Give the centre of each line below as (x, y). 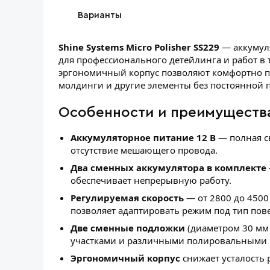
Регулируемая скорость (127, 198)
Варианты (100, 16)
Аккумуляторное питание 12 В (143, 138)
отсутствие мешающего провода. (144, 150)
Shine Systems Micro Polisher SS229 (139, 47)
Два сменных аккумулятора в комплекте (168, 168)
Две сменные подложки (128, 228)
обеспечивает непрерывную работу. (151, 181)
